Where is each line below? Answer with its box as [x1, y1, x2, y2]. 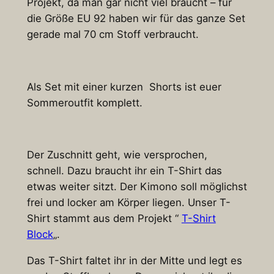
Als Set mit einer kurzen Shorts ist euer [26, 80, 221, 93]
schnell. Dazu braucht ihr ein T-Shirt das [26, 165, 222, 177]
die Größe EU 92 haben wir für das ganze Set [26, 12, 245, 25]
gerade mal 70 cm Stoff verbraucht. [26, 28, 199, 41]
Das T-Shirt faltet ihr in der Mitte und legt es [26, 254, 242, 267]
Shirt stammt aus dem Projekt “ [26, 212, 182, 225]
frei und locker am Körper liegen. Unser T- [26, 196, 231, 209]
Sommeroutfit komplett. [26, 96, 143, 109]
